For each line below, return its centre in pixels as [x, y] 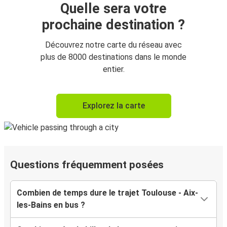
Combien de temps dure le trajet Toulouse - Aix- [107, 193]
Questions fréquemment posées [87, 165]
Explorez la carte [113, 106]
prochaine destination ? [113, 25]
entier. [113, 69]
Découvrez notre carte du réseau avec [113, 45]
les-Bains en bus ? [51, 205]
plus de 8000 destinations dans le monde [113, 57]
